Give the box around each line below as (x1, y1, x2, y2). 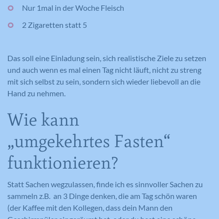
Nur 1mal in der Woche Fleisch (22, 3, 124, 12)
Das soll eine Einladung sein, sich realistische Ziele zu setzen (7, 53, 206, 63)
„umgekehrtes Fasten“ (7, 131, 171, 152)
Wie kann (7, 109, 79, 130)
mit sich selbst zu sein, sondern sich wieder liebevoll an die (7, 77, 200, 86)
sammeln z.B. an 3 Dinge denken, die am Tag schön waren (7, 191, 197, 200)
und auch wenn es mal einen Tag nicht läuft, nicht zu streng (7, 65, 201, 74)
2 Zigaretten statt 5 (22, 20, 87, 29)
